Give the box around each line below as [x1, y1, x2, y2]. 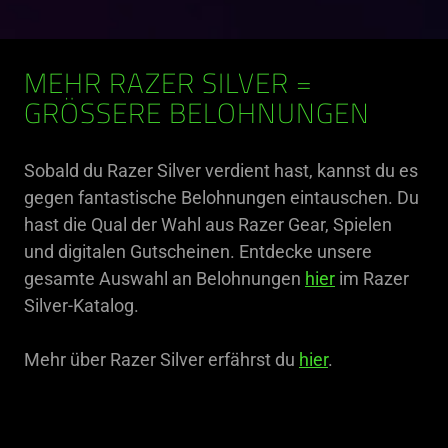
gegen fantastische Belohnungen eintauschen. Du [24, 186, 419, 208]
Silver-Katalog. [24, 294, 139, 316]
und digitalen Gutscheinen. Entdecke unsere [24, 240, 372, 262]
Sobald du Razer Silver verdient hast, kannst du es [24, 159, 418, 181]
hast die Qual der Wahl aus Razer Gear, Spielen [24, 213, 392, 235]
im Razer [335, 267, 409, 289]
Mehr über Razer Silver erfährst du [24, 348, 299, 370]
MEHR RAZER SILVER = [24, 71, 313, 100]
